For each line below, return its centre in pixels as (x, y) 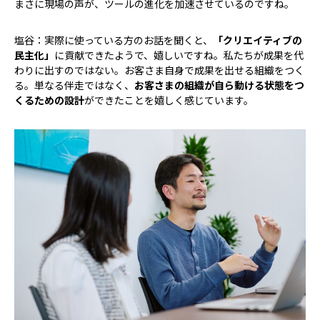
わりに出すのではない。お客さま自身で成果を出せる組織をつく (159, 70)
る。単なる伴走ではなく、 (74, 85)
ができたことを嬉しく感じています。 (169, 100)
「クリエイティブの (257, 40)
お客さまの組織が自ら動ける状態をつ (219, 85)
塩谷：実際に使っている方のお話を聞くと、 (114, 40)
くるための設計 (49, 100)
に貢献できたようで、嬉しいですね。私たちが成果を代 (179, 55)
